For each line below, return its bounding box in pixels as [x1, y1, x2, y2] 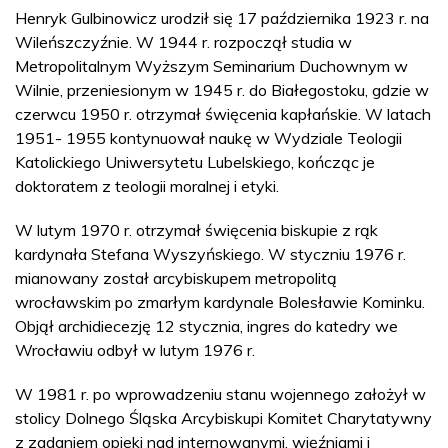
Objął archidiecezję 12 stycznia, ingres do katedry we [15, 315, 398, 336]
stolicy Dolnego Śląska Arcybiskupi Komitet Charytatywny [15, 407, 432, 428]
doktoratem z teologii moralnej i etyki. [15, 175, 279, 196]
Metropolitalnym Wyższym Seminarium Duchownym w [15, 55, 408, 76]
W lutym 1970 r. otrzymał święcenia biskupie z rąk [15, 219, 378, 240]
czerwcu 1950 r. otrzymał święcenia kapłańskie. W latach [15, 103, 431, 124]
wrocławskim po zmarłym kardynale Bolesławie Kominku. [15, 291, 425, 312]
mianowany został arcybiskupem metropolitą [15, 267, 337, 288]
